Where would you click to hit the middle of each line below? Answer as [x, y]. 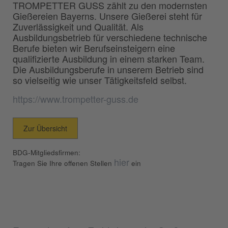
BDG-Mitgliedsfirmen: [47, 153]
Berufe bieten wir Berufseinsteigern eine [94, 48]
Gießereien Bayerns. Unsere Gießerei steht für [107, 16]
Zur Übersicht [45, 129]
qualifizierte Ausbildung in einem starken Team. [109, 59]
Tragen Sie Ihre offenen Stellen [63, 163]
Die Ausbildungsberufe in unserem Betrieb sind [108, 69]
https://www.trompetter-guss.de [76, 99]
